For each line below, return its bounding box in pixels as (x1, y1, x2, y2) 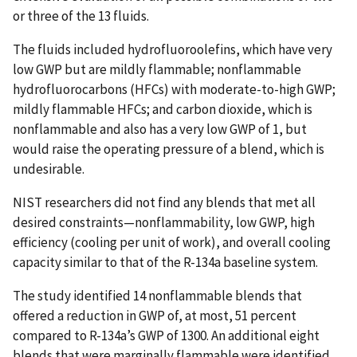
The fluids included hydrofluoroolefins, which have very (13, 40, 332, 58)
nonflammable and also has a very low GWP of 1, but (13, 120, 307, 138)
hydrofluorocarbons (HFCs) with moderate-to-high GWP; (13, 80, 335, 98)
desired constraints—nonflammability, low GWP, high (13, 213, 315, 231)
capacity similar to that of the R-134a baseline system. (13, 253, 320, 271)
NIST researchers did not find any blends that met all (13, 193, 316, 211)
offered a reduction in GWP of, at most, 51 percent (13, 306, 296, 324)
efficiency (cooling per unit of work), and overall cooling (13, 233, 331, 251)
